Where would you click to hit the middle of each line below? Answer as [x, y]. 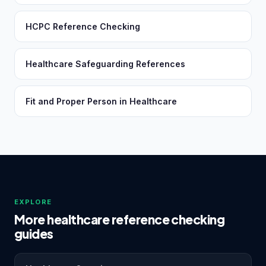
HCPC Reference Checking [83, 26]
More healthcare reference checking [120, 219]
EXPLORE [33, 202]
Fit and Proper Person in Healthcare [101, 101]
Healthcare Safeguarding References [105, 64]
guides [34, 234]
